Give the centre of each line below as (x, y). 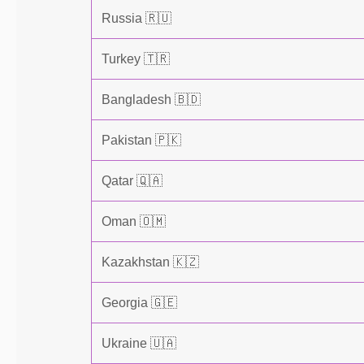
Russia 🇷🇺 (136, 18)
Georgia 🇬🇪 (139, 303)
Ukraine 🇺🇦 (139, 343)
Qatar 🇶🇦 (132, 181)
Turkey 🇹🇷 (136, 59)
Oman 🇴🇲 (134, 221)
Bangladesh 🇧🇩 (151, 100)
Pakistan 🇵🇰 (141, 140)
